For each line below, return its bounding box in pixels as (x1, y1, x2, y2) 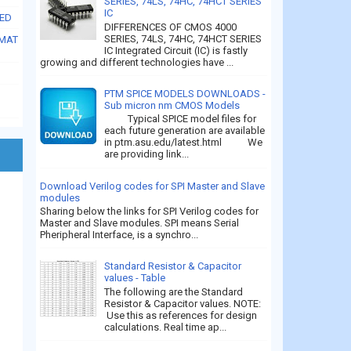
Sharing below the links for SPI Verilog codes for (40, 205, 259, 218)
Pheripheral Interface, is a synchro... (40, 229, 198, 241)
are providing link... (104, 148, 190, 161)
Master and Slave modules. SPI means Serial (40, 217, 239, 230)
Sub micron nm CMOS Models (104, 99, 241, 111)
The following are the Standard (104, 286, 244, 299)
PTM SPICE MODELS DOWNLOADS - (104, 87, 266, 100)
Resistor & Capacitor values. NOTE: (104, 298, 262, 310)
